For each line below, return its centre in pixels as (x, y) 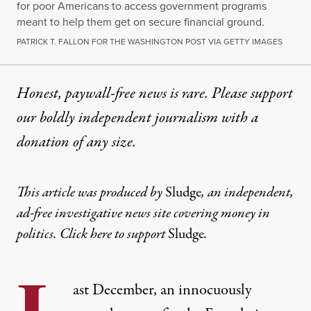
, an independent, (247, 193)
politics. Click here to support (92, 235)
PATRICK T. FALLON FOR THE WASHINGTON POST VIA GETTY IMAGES (150, 42)
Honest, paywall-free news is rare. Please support (155, 94)
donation (43, 143)
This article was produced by (91, 193)
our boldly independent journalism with (134, 118)
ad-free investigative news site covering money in (143, 214)
